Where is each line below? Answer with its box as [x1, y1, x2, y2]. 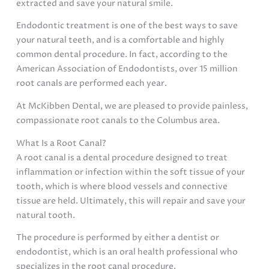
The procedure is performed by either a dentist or [16, 232, 220, 244]
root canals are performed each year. [16, 78, 168, 89]
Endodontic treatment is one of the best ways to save [16, 20, 238, 32]
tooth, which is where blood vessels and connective [16, 181, 228, 192]
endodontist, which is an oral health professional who [16, 247, 238, 258]
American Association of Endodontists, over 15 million [16, 64, 238, 75]
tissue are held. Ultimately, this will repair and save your [16, 195, 246, 207]
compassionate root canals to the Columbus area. [16, 115, 220, 126]
